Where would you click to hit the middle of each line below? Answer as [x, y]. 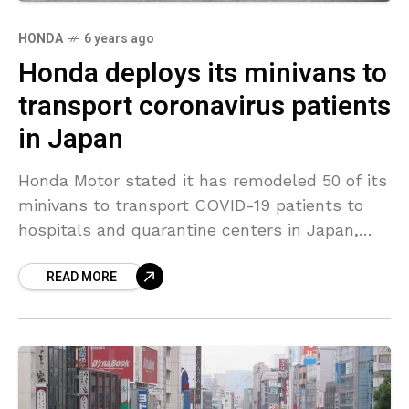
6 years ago [119, 39]
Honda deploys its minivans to [203, 74]
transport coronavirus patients [204, 107]
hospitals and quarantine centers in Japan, [189, 230]
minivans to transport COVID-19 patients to [191, 205]
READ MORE [82, 278]
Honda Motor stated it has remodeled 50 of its [203, 181]
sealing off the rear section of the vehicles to [198, 255]
